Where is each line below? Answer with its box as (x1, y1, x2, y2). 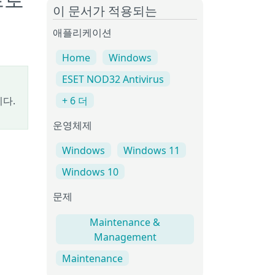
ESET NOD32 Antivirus (62, 72, 164, 87)
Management (93, 230, 157, 244)
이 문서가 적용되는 (53, 6, 157, 18)
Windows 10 (62, 165, 118, 179)
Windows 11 (123, 144, 180, 158)
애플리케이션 (53, 29, 112, 39)
